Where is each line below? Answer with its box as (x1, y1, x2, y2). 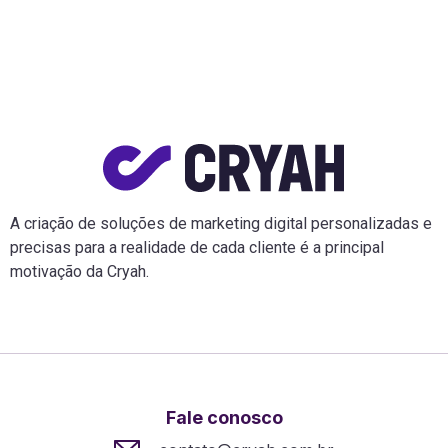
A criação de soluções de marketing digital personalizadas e (10, 214, 432, 233)
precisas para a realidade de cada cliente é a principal (10, 238, 384, 257)
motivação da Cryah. (10, 262, 149, 281)
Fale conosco (165, 407, 283, 429)
